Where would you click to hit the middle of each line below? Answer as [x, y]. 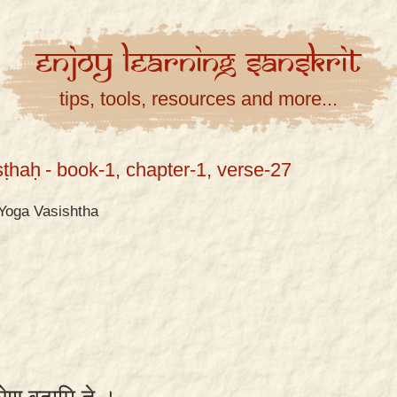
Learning [184, 63]
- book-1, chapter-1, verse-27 [168, 170]
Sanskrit [304, 63]
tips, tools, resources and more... [198, 99]
